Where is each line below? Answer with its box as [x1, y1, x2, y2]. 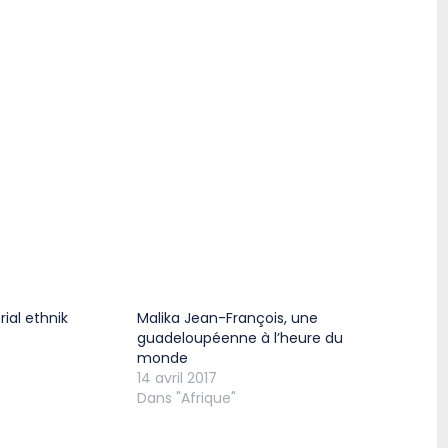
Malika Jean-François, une [136, 308, 318, 329]
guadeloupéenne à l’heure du [136, 328, 343, 349]
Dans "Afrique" [136, 388, 236, 409]
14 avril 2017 [136, 368, 217, 389]
